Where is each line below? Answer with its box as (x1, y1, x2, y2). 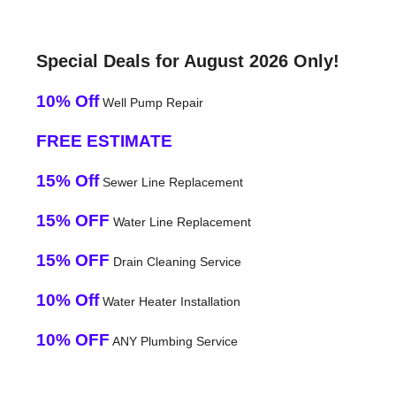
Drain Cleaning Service (109, 254, 241, 269)
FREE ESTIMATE (35, 131, 172, 150)
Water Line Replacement (109, 214, 251, 229)
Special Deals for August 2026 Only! (35, 50, 339, 71)
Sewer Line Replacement (98, 174, 243, 189)
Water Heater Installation (98, 293, 240, 308)
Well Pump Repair (98, 95, 203, 110)
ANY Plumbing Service (109, 333, 238, 348)
